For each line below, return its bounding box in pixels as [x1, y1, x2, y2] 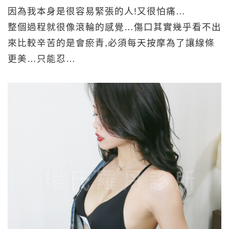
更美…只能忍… [8, 53, 76, 64]
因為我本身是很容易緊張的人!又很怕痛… [8, 6, 186, 16]
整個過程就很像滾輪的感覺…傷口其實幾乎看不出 [8, 21, 221, 32]
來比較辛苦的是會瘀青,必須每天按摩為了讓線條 [8, 37, 215, 48]
